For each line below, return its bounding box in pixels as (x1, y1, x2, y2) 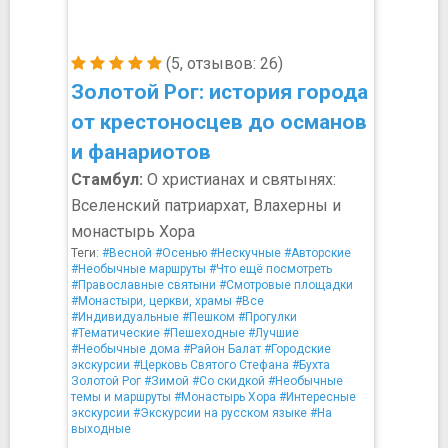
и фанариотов (71, 140, 211, 164)
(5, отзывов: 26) (162, 54, 283, 73)
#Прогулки (238, 310, 297, 324)
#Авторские (284, 246, 351, 260)
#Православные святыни (71, 278, 216, 292)
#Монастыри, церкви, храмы (71, 294, 232, 308)
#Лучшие (248, 326, 299, 340)
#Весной (102, 246, 152, 260)
